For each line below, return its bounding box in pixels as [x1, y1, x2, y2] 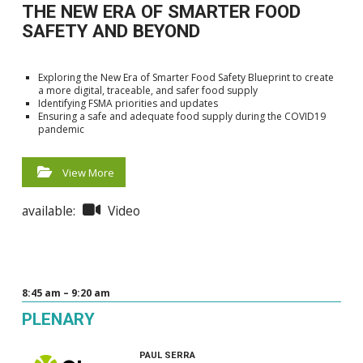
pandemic [37, 122, 84, 137]
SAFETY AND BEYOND [21, 20, 200, 42]
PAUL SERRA [139, 349, 195, 361]
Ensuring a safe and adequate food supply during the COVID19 [37, 109, 326, 124]
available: [21, 202, 79, 220]
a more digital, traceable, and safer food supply [37, 83, 258, 98]
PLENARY [21, 310, 95, 330]
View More [62, 165, 114, 181]
